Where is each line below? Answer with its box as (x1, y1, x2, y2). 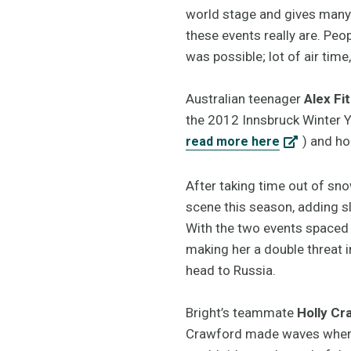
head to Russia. (186, 262, 276, 278)
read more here (186, 133, 280, 149)
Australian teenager (186, 90, 304, 107)
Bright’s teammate (186, 304, 297, 320)
